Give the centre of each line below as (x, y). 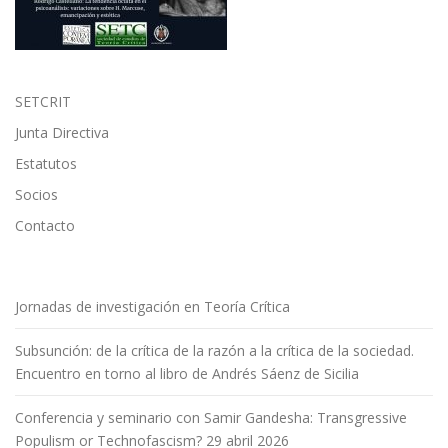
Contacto (45, 225)
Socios (36, 194)
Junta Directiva (62, 132)
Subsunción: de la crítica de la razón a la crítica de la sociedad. (214, 350)
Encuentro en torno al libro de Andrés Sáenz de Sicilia (187, 373)
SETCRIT (43, 101)
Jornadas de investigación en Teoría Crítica (152, 306)
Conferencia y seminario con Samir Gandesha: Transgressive (211, 417)
